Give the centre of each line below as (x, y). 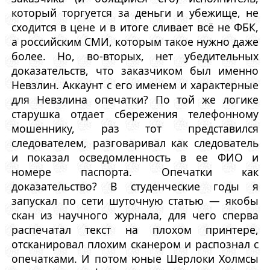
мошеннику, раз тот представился (135, 128)
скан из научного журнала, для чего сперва (135, 215)
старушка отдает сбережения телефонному (135, 114)
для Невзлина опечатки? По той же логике (135, 99)
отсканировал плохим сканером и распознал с (135, 244)
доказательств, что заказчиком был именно (135, 70)
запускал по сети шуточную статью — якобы (135, 200)
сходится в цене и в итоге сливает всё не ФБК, (135, 27)
